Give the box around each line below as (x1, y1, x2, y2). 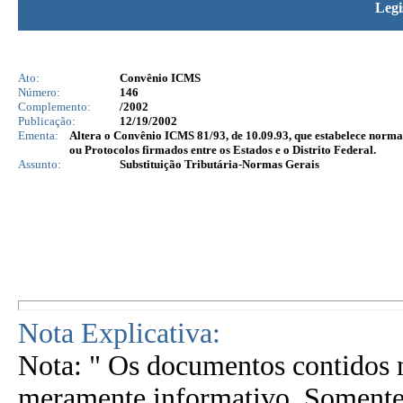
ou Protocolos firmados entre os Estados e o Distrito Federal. (69, 143, 376, 157)
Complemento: (18, 100, 91, 113)
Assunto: (18, 157, 61, 171)
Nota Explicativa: (18, 318, 220, 349)
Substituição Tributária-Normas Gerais (120, 157, 319, 171)
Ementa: (18, 129, 58, 142)
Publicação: (18, 114, 76, 128)
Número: (18, 85, 60, 99)
